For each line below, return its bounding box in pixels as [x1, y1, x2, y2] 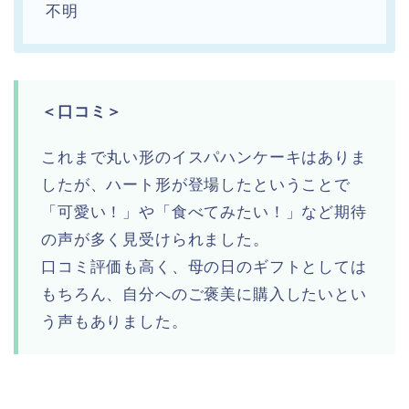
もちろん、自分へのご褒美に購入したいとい [41, 285, 367, 303]
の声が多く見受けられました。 [41, 230, 269, 248]
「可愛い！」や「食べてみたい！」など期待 [41, 203, 367, 221]
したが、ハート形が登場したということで [41, 175, 351, 194]
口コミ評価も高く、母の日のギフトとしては [41, 257, 367, 276]
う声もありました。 [41, 312, 188, 330]
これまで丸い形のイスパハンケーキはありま [41, 148, 367, 166]
